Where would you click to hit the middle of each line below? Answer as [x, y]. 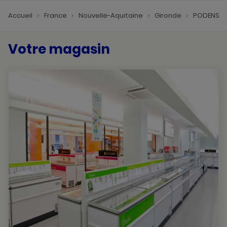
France [56, 16]
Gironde [169, 16]
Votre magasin [59, 49]
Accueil [21, 16]
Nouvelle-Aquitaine [111, 16]
